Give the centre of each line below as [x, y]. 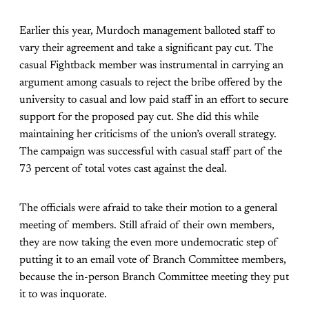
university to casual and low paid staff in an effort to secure [154, 100]
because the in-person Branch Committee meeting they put [154, 278]
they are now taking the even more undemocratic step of [149, 243]
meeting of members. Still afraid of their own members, [147, 226]
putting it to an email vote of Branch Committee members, [153, 260]
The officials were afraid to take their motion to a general [148, 209]
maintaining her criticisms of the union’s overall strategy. [148, 135]
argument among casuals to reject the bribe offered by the [151, 83]
